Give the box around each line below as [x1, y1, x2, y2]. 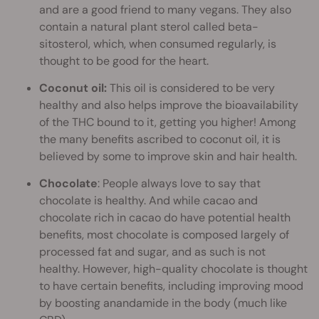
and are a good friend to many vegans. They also [39, 2, 291, 18]
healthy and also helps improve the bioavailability [39, 98, 298, 113]
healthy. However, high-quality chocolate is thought [39, 261, 308, 277]
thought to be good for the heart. [39, 53, 209, 69]
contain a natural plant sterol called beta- [39, 19, 258, 35]
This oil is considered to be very [107, 80, 275, 96]
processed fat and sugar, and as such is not [39, 244, 266, 260]
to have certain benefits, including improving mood [39, 278, 303, 294]
